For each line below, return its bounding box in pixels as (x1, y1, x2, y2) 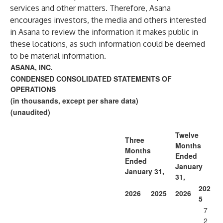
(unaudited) (10, 107, 50, 117)
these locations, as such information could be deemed (10, 39, 205, 49)
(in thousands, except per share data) (10, 96, 138, 106)
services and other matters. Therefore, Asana (10, 3, 171, 13)
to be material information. (10, 51, 106, 61)
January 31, (125, 166, 164, 176)
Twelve (175, 130, 199, 140)
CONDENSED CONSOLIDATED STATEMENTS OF (10, 74, 172, 84)
